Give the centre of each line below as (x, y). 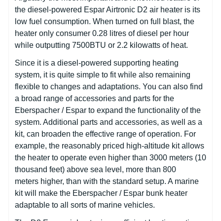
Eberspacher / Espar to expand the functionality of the (108, 110)
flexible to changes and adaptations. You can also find (109, 86)
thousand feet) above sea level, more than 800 (95, 169)
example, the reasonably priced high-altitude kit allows (110, 146)
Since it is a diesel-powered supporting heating (97, 63)
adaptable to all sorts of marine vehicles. (85, 205)
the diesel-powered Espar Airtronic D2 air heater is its (108, 9)
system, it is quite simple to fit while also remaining (103, 74)
